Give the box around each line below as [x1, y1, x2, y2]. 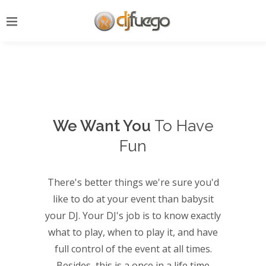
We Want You [52, 117, 151, 135]
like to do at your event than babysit [52, 192, 214, 205]
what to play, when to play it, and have [48, 226, 218, 239]
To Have [150, 117, 214, 135]
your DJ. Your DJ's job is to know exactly [45, 209, 221, 222]
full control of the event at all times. [54, 242, 212, 255]
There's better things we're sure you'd [47, 176, 219, 189]
